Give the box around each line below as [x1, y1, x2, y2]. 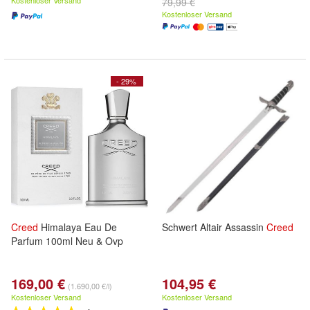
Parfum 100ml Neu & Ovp [11, 234, 123, 248]
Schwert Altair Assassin [162, 220, 266, 234]
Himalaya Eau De [38, 220, 117, 234]
